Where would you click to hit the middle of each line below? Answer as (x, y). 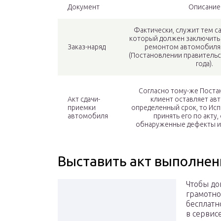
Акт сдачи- (84, 99)
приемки (82, 108)
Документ (84, 7)
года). (204, 64)
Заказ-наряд (87, 47)
